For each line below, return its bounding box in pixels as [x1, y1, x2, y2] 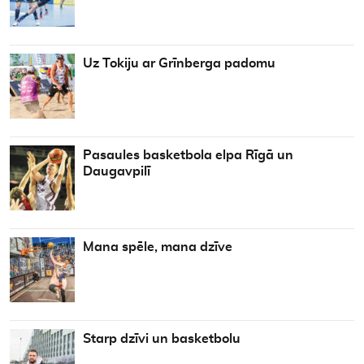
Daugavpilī [83, 165, 150, 178]
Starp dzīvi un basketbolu [83, 332, 240, 345]
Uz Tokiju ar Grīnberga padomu [83, 57, 275, 70]
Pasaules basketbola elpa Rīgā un [83, 149, 293, 162]
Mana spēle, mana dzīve [83, 240, 232, 253]
